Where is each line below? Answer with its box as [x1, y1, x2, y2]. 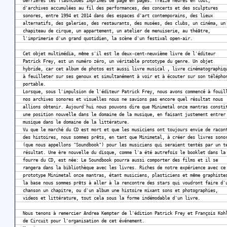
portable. [23, 82, 46, 87]
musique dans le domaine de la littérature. [23, 120, 129, 125]
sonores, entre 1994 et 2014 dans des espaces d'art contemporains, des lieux [23, 13, 213, 19]
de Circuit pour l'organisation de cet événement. [23, 218, 144, 224]
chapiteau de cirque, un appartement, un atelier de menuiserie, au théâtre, [23, 28, 210, 34]
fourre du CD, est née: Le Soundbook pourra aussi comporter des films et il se [23, 158, 218, 163]
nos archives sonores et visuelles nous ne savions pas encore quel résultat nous [23, 97, 223, 102]
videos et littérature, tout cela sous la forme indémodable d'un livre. [23, 196, 200, 201]
